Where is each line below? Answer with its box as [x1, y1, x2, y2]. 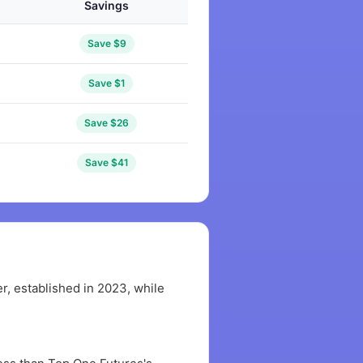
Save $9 [87, 37, 126, 49]
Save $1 [88, 77, 126, 89]
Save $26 [84, 117, 130, 129]
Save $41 [85, 156, 129, 169]
